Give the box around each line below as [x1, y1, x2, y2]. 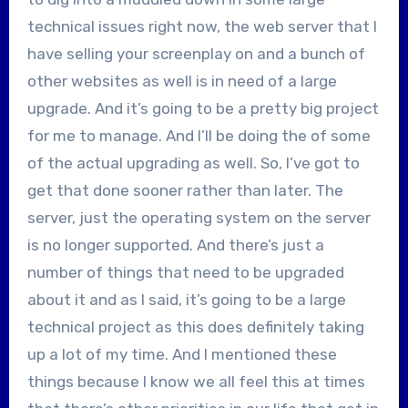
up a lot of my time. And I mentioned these [26, 344, 337, 363]
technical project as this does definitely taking [26, 317, 364, 336]
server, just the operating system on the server [26, 208, 371, 227]
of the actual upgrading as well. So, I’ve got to [26, 153, 360, 172]
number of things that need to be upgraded [26, 262, 344, 281]
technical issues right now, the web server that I [26, 16, 377, 36]
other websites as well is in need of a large [26, 71, 337, 90]
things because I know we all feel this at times [26, 372, 365, 391]
